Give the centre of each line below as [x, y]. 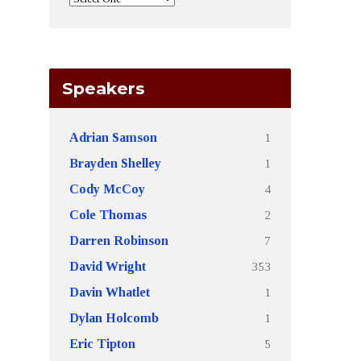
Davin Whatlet [110, 292]
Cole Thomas [108, 215]
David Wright [108, 266]
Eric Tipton [102, 344]
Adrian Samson [113, 137]
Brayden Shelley [115, 163]
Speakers [104, 88]
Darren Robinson [119, 241]
